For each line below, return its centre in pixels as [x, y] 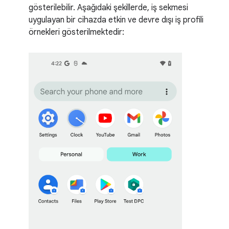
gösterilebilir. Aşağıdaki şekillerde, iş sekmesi [108, 8]
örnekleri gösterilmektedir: [76, 32]
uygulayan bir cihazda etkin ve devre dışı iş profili [116, 20]
